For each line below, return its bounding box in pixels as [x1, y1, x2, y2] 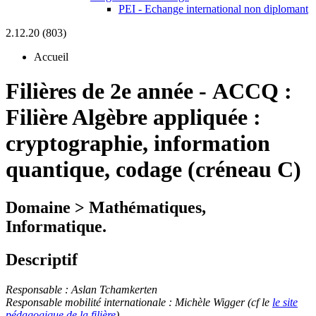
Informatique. [6, 217, 107, 236]
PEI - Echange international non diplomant [119, 3, 308, 15]
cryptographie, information [6, 130, 270, 157]
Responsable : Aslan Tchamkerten [6, 283, 160, 296]
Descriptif [6, 250, 78, 269]
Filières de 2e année [6, 78, 193, 104]
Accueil [34, 51, 68, 63]
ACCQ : [212, 78, 292, 104]
